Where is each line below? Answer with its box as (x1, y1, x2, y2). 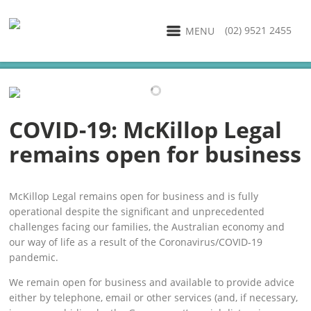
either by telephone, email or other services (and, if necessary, (9, 291, 299, 304)
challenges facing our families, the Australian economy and (9, 220, 285, 233)
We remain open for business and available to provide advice (9, 276, 295, 289)
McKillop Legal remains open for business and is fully (9, 190, 259, 203)
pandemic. (9, 251, 59, 264)
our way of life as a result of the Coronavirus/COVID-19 (9, 235, 263, 249)
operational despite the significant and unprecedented (9, 205, 265, 218)
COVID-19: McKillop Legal (9, 115, 283, 144)
